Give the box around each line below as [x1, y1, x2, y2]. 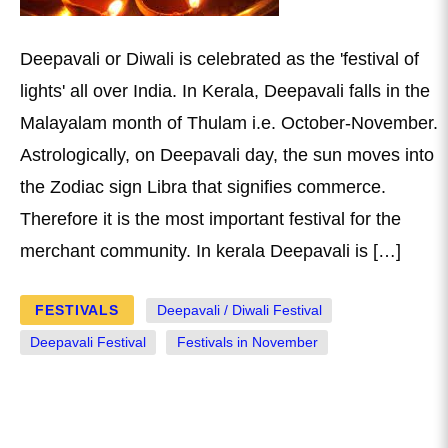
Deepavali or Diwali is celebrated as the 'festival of [20, 48, 419, 69]
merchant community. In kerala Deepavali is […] [20, 240, 401, 261]
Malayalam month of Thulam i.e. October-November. [20, 112, 438, 133]
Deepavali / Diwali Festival [156, 302, 322, 318]
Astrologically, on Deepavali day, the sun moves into [20, 144, 434, 165]
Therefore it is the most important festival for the [20, 208, 401, 229]
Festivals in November [176, 334, 318, 350]
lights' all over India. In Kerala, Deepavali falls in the [20, 80, 430, 101]
